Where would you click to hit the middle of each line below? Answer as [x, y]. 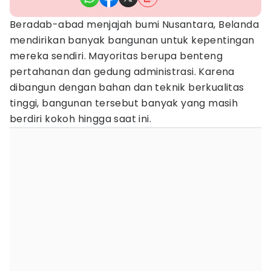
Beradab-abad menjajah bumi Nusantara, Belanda [134, 24]
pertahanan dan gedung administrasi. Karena [122, 72]
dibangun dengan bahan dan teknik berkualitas [127, 87]
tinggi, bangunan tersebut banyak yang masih [124, 103]
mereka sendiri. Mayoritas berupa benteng [116, 56]
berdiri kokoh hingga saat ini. [80, 119]
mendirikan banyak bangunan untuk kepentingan [132, 40]
